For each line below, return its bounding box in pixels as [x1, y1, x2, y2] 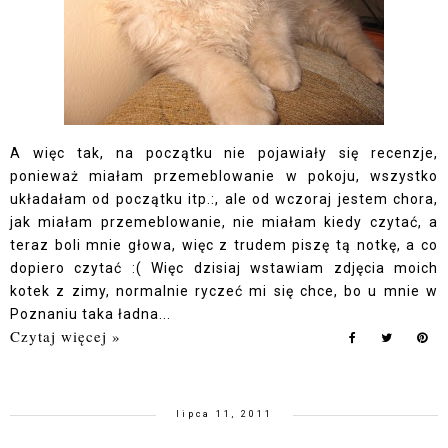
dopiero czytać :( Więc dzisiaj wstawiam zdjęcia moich [10, 260, 438, 276]
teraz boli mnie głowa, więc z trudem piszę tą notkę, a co [10, 237, 438, 253]
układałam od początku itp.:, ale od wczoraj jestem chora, [10, 191, 438, 207]
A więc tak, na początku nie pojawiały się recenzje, [10, 145, 438, 161]
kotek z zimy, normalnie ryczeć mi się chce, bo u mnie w [10, 283, 438, 299]
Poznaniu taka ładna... [10, 306, 171, 322]
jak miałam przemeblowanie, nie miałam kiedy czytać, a [10, 214, 438, 230]
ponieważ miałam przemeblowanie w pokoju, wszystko [10, 168, 438, 184]
